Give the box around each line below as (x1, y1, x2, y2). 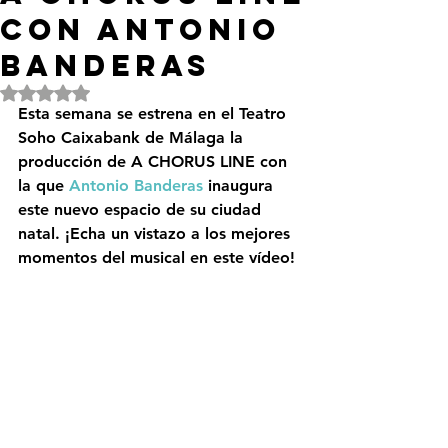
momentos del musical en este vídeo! (18, 248, 295, 267)
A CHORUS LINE (131, 152, 255, 171)
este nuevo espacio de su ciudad (18, 200, 266, 219)
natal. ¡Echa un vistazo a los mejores (18, 224, 295, 243)
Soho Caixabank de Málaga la (18, 128, 248, 147)
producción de (18, 152, 131, 171)
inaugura (203, 176, 278, 195)
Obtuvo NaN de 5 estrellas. (44, 82, 223, 100)
